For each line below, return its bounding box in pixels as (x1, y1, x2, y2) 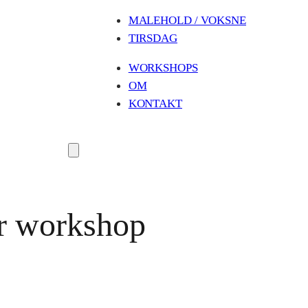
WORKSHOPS (128, 60, 198, 74)
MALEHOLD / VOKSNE (128, 12, 246, 27)
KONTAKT (128, 96, 182, 110)
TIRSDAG (128, 30, 177, 45)
